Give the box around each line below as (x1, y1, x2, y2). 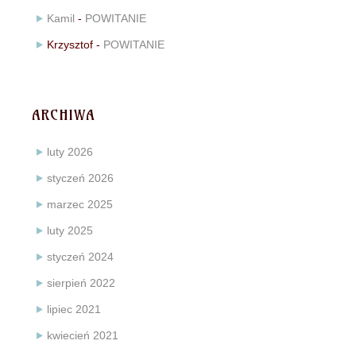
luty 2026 (47, 145, 93, 158)
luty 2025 (47, 223, 93, 237)
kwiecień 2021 (47, 328, 118, 342)
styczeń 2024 (47, 250, 114, 263)
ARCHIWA (32, 105, 95, 124)
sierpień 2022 (47, 276, 115, 289)
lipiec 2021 (47, 302, 101, 315)
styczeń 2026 (47, 171, 114, 184)
